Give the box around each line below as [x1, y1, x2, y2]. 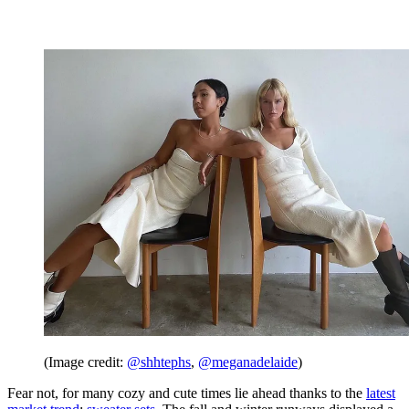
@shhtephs [127, 353, 191, 370]
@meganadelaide [198, 353, 298, 370]
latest [366, 384, 395, 401]
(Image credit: [44, 353, 127, 370]
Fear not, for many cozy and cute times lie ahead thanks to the [7, 384, 366, 401]
